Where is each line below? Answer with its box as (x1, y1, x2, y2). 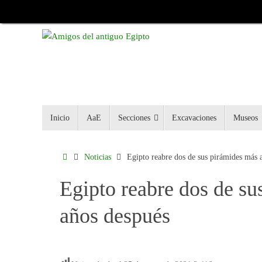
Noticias (84, 153, 111, 162)
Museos (233, 113, 258, 123)
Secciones (118, 113, 150, 123)
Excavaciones (172, 113, 217, 123)
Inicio (50, 113, 70, 123)
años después (60, 204, 170, 228)
